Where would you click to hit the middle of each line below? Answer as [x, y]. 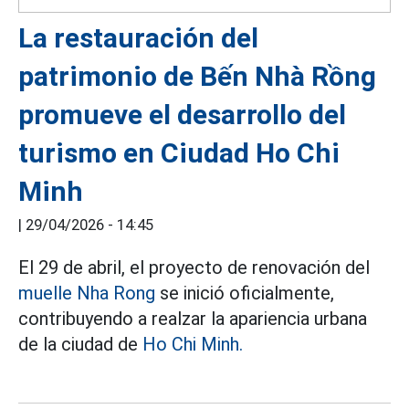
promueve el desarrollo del [182, 115]
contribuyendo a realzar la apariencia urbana [193, 319]
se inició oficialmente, [245, 294]
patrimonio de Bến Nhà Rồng [197, 77]
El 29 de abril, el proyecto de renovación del [194, 268]
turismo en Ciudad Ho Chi [179, 153]
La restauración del [138, 38]
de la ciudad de [80, 345]
